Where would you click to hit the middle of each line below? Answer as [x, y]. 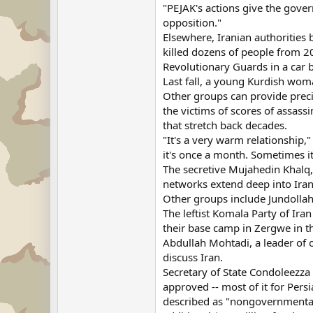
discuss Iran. [193, 257]
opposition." [192, 22]
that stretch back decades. [225, 125]
